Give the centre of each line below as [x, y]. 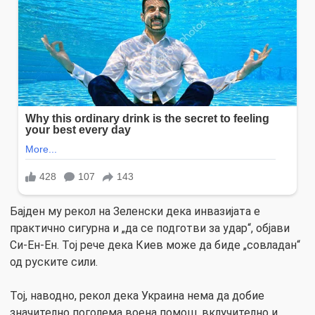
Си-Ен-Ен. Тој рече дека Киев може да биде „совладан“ [155, 245]
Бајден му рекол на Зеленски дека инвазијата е [135, 211]
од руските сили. [54, 262]
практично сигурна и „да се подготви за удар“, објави [150, 228]
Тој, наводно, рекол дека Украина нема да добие [137, 295]
